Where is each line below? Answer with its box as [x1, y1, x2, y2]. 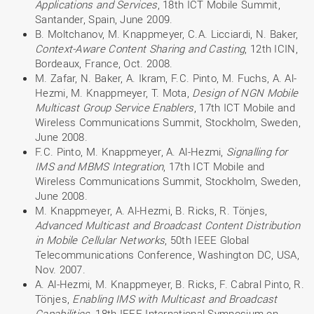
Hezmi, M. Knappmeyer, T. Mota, [35, 86, 193, 100]
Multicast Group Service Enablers [35, 100, 194, 114]
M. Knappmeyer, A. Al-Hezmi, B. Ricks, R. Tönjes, [35, 203, 268, 217]
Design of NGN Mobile [192, 86, 299, 100]
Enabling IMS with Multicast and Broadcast [72, 292, 278, 306]
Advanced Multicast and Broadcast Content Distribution [35, 218, 300, 232]
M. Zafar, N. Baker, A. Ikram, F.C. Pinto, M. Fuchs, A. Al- [35, 71, 297, 85]
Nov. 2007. [35, 262, 86, 276]
